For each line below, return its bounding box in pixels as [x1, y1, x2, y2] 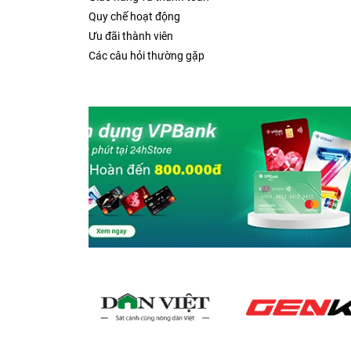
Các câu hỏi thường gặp [89, 49, 204, 63]
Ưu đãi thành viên [89, 30, 173, 43]
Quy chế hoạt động [89, 10, 180, 24]
